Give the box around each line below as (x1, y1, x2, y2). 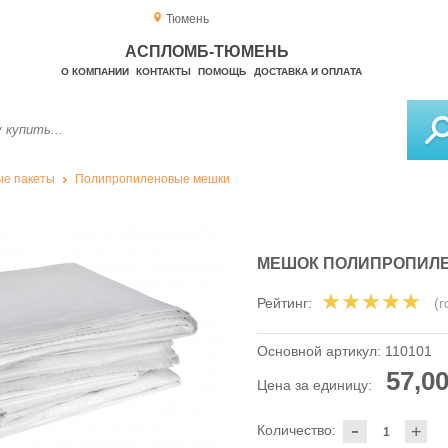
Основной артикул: (257, 343, 385, 360)
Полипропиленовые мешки (75, 172, 230, 186)
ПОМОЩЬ (198, 66, 247, 77)
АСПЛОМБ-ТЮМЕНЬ (125, 43, 290, 60)
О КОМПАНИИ (60, 66, 129, 77)
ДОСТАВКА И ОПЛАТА (253, 66, 362, 77)
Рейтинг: (257, 295, 312, 312)
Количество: (257, 422, 336, 439)
